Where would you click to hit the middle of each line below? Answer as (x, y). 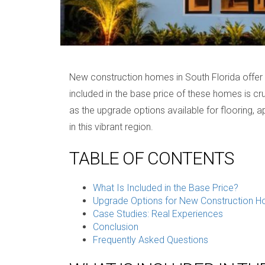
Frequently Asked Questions (151, 240)
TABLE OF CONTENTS (151, 158)
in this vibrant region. (111, 127)
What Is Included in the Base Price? (166, 188)
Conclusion (116, 227)
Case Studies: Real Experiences (158, 214)
